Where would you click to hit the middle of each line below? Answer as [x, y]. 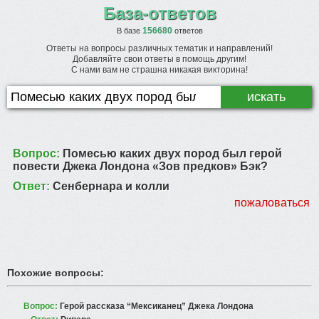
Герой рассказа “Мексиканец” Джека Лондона [157, 306]
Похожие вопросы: [56, 273]
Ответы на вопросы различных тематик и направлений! [159, 48]
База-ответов [159, 13]
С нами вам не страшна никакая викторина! [159, 70]
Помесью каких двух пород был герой [172, 153]
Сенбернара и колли [111, 186]
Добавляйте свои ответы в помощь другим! [159, 59]
